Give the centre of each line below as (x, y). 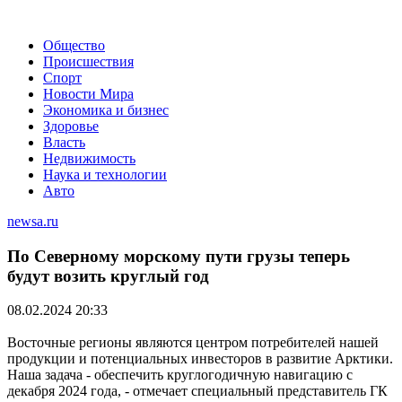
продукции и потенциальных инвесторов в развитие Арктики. (200, 359)
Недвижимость (89, 158)
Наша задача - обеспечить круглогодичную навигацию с (180, 375)
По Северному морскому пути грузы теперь (179, 256)
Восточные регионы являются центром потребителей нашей (193, 343)
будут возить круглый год (108, 275)
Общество (74, 45)
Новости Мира (88, 94)
